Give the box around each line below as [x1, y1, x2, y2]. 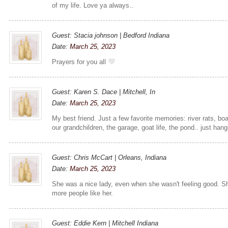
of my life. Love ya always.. [52, 1, 134, 9]
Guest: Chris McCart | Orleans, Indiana [52, 153, 167, 161]
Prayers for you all [52, 58, 108, 66]
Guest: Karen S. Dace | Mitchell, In [52, 88, 156, 96]
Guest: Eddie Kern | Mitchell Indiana [52, 219, 159, 227]
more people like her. [52, 189, 113, 197]
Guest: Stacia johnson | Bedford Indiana [52, 31, 170, 39]
